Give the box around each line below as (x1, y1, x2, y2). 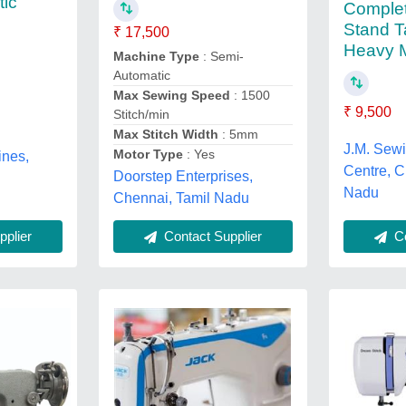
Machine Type (112, 49, 199, 63)
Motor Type (112, 147, 183, 161)
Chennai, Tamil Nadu (112, 190, 249, 206)
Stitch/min (112, 107, 169, 121)
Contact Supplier (159, 228, 262, 244)
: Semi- (198, 49, 244, 63)
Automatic (112, 68, 170, 82)
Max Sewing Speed (112, 88, 230, 102)
